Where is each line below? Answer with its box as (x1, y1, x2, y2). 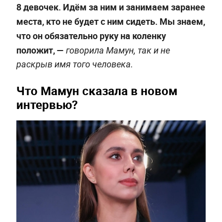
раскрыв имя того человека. (16, 58, 133, 69)
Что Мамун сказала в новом (16, 82, 177, 99)
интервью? (16, 96, 78, 112)
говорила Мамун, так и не (63, 45, 170, 55)
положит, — (16, 44, 64, 56)
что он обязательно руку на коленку (16, 29, 166, 42)
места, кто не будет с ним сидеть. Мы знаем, (16, 15, 205, 27)
